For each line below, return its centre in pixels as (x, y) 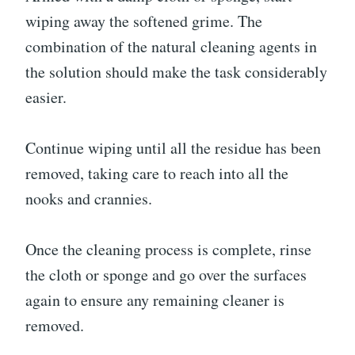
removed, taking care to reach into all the (157, 174)
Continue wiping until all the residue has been (173, 148)
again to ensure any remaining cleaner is (155, 300)
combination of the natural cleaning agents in (171, 47)
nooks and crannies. (89, 199)
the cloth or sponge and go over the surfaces (166, 275)
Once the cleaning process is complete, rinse (168, 250)
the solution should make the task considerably (176, 72)
